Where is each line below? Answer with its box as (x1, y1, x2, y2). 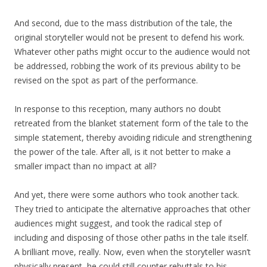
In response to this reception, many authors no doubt (14, 103, 221, 115)
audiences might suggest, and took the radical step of (14, 218, 222, 229)
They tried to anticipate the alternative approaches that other (14, 203, 250, 215)
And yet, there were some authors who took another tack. (14, 189, 239, 201)
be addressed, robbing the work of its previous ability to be (14, 60, 241, 72)
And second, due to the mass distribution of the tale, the (14, 17, 232, 29)
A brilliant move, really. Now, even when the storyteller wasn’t (14, 246, 251, 258)
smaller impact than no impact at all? (14, 160, 156, 172)
